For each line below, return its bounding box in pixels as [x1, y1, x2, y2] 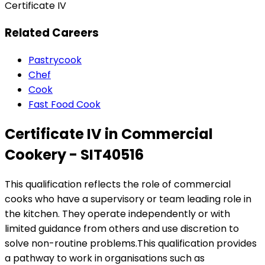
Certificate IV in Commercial [5, 124, 213, 144]
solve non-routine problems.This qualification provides [5, 236, 257, 250]
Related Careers [5, 25, 99, 41]
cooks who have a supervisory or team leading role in [5, 192, 251, 206]
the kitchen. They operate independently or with [5, 206, 230, 221]
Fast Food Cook [28, 97, 101, 111]
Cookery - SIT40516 [5, 144, 144, 164]
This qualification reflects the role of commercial [5, 177, 231, 191]
